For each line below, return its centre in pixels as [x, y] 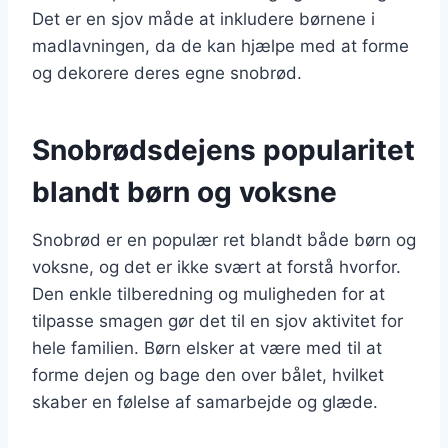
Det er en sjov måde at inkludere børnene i [203, 18]
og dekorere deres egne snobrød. [167, 72]
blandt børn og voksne [184, 191]
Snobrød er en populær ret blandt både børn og [224, 239]
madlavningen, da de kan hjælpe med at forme [220, 45]
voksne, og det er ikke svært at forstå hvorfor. [216, 266]
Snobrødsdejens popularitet [223, 149]
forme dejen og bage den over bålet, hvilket [208, 374]
